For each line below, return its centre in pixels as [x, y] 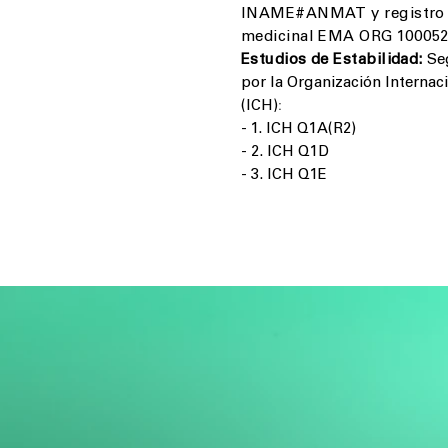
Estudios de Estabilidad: [332, 60]
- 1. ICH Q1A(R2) [298, 129]
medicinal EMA [300, 37]
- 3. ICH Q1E [284, 175]
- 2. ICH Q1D [285, 152]
